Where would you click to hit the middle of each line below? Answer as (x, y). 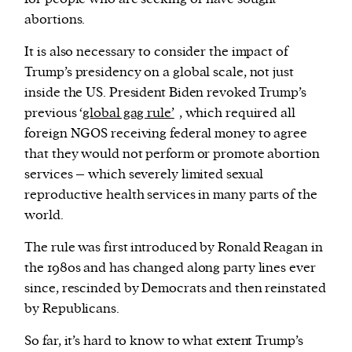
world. (44, 216)
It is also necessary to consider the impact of (156, 52)
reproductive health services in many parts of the (171, 195)
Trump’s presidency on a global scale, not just (159, 73)
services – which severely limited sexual (144, 175)
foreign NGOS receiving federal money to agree (166, 134)
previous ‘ (54, 114)
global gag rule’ (128, 114)
